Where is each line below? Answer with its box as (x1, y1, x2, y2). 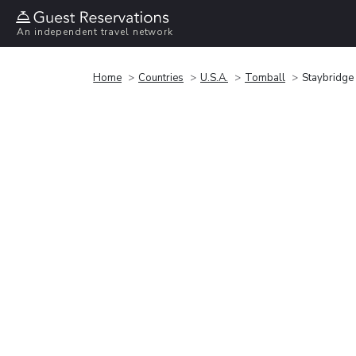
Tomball (245, 70, 285, 85)
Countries (138, 70, 184, 85)
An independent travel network (17, 25, 174, 39)
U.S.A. (200, 70, 228, 85)
